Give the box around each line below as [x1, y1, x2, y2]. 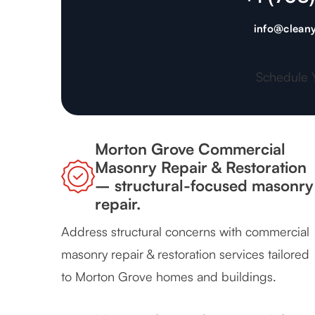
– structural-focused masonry [95, 176, 314, 195]
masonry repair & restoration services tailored [61, 246, 309, 262]
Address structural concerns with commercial [61, 224, 309, 240]
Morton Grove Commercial [95, 139, 285, 159]
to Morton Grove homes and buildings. [61, 269, 276, 285]
